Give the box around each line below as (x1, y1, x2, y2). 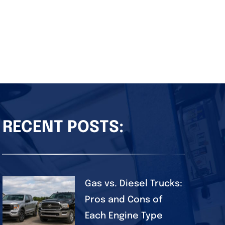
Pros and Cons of (84, 195, 162, 205)
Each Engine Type (84, 211, 163, 221)
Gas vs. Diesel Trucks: (84, 179, 182, 189)
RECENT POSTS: (2, 120, 124, 137)
